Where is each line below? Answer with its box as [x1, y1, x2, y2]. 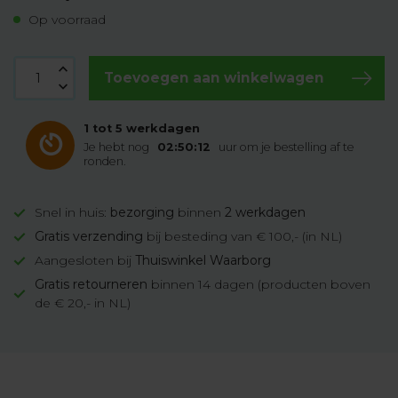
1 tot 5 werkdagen [84, 122, 200, 135]
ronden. [84, 155, 126, 168]
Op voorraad [25, 12, 106, 28]
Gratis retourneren [35, 276, 147, 292]
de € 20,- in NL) [35, 295, 131, 311]
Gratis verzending [35, 228, 143, 244]
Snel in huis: [35, 204, 110, 220]
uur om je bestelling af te [213, 140, 352, 154]
